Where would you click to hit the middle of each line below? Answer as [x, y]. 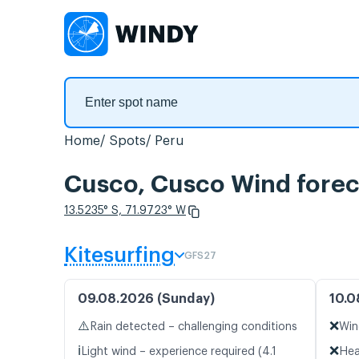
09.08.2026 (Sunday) [146, 299]
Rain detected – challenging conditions [194, 327]
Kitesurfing [119, 256]
